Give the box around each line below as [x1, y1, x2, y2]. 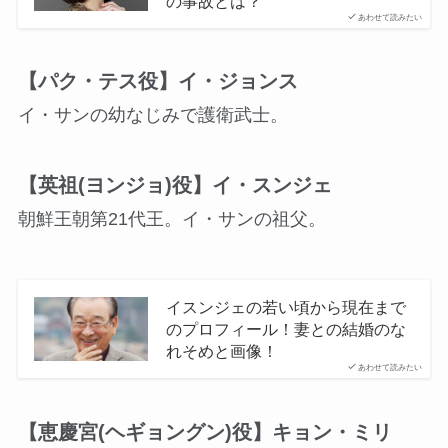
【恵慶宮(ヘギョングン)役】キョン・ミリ [17, 420, 392, 443]
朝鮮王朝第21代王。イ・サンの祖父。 [17, 209, 326, 230]
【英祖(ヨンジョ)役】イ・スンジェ [17, 174, 332, 197]
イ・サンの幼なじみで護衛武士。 [17, 105, 288, 126]
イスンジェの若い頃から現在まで [165, 298, 406, 317]
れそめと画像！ [165, 342, 278, 361]
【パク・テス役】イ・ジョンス [17, 70, 298, 93]
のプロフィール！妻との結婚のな [165, 320, 406, 339]
